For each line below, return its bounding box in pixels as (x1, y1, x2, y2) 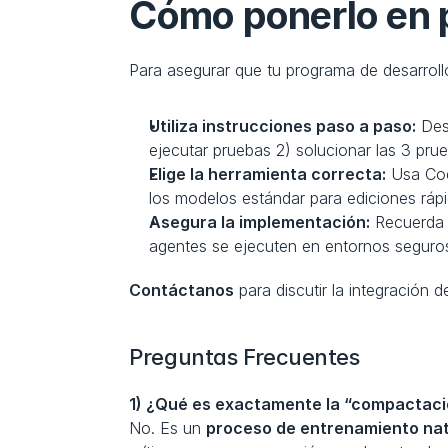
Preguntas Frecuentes (129, 344, 360, 370)
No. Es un (129, 418, 207, 438)
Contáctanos (129, 280, 235, 300)
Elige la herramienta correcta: (149, 164, 387, 184)
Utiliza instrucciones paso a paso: (149, 116, 417, 136)
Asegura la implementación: (149, 212, 371, 232)
